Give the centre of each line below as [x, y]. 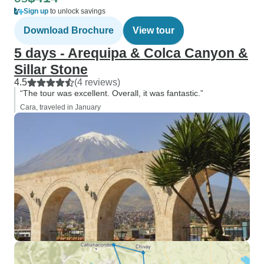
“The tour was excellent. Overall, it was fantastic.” [112, 93]
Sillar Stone [51, 70]
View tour [154, 30]
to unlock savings [77, 11]
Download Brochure [69, 30]
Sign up [36, 11]
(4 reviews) [97, 82]
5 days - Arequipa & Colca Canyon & [131, 53]
